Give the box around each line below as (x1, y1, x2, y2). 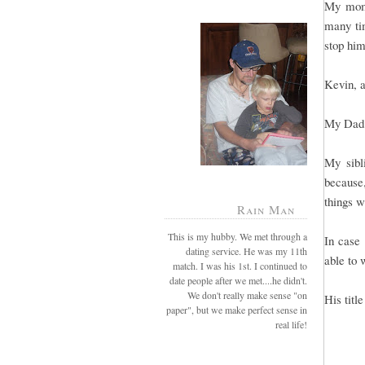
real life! (275, 317, 307, 331)
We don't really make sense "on (187, 288, 307, 301)
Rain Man (237, 201, 295, 218)
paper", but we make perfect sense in (166, 302, 307, 316)
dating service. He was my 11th (186, 244, 307, 257)
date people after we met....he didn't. (169, 273, 307, 287)
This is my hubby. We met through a (168, 229, 307, 243)
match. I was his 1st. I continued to (173, 258, 307, 272)
